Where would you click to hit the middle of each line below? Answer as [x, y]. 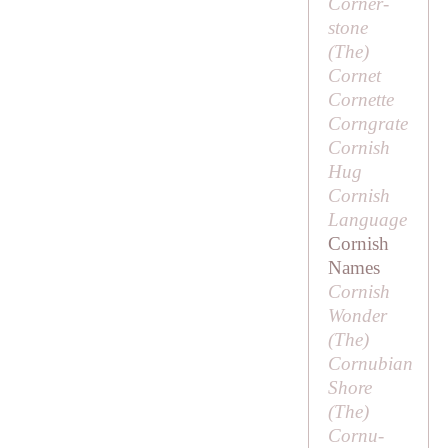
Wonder [357, 316]
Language [367, 220]
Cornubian [370, 364]
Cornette [360, 100]
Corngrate [367, 124]
